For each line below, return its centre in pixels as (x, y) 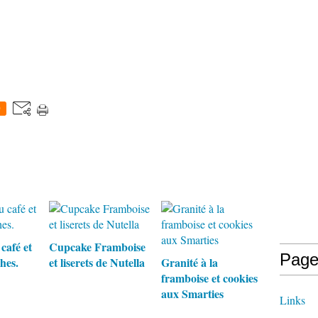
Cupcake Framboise (97, 247)
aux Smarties (192, 294)
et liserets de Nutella (97, 262)
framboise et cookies (209, 278)
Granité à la (189, 262)
